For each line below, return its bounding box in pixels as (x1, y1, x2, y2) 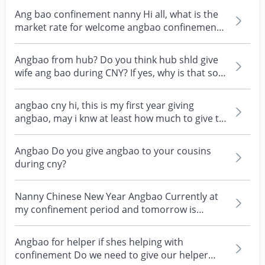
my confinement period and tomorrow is (15, 203, 196, 216)
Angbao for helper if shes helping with (15, 235, 183, 248)
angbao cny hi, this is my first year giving (15, 99, 101, 112)
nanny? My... (49, 34, 69, 47)
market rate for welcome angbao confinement (15, 21, 220, 34)
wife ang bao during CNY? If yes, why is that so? (15, 66, 130, 79)
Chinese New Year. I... (15, 216, 109, 229)
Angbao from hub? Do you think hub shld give (15, 53, 218, 66)
